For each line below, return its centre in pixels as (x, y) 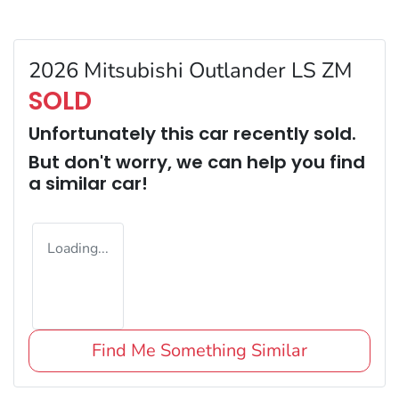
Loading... (78, 248)
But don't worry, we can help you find (197, 162)
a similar (70, 183)
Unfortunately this (114, 133)
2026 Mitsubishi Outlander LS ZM (191, 70)
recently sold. (293, 133)
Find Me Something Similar (199, 350)
